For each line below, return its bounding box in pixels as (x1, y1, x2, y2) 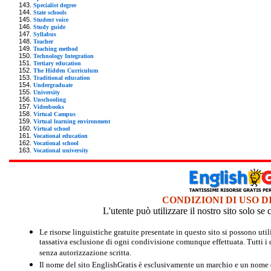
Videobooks (33, 103, 64, 110)
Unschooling (33, 96, 66, 103)
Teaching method (33, 45, 78, 52)
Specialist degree (33, 1, 76, 8)
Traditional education (33, 74, 90, 81)
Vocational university (33, 146, 88, 154)
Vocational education (33, 132, 88, 139)
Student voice (33, 16, 68, 23)
